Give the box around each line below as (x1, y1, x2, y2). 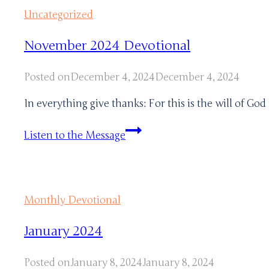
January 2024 (24, 223, 103, 239)
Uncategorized (24, 8, 93, 21)
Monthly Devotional (24, 193, 121, 207)
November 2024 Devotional (24, 37, 190, 53)
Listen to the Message (24, 128, 125, 142)
